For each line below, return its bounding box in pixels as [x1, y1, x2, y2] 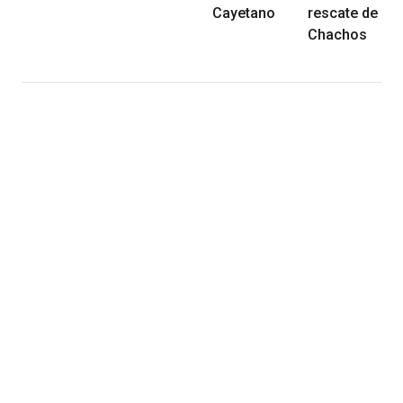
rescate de [308, 4, 378, 22]
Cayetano [212, 4, 275, 22]
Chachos [308, 25, 367, 43]
